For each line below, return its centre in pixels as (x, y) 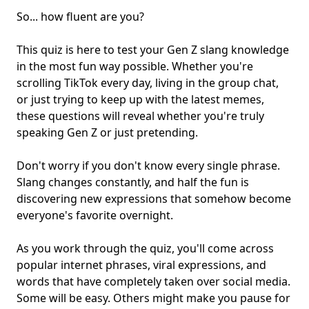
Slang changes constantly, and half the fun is (133, 182)
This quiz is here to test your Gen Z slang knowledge (153, 50)
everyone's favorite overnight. (95, 216)
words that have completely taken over (120, 282)
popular (39, 265)
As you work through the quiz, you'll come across (145, 249)
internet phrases (104, 265)
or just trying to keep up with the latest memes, (140, 100)
